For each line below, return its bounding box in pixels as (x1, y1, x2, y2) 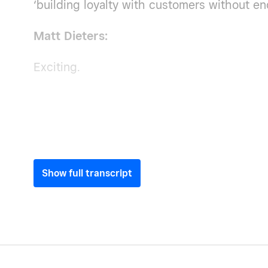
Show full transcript (42, 167, 132, 179)
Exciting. (33, 60, 80, 74)
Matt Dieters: (33, 29, 111, 43)
